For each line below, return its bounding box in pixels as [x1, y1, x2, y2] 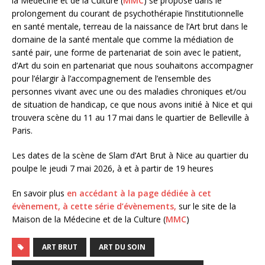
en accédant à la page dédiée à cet [67, 188, 211, 199]
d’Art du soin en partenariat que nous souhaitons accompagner [12, 60, 253, 72]
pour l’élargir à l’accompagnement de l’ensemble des [12, 73, 211, 85]
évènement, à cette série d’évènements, [12, 201, 176, 212]
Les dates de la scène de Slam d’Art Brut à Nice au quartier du [12, 150, 248, 161]
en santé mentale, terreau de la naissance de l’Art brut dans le [12, 21, 248, 33]
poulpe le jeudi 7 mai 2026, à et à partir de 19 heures [12, 163, 214, 174]
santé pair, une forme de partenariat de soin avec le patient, [12, 47, 241, 59]
